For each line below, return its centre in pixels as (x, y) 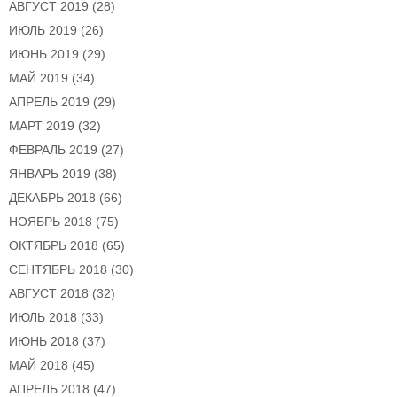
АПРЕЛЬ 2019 (49, 102)
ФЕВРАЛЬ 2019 (53, 150)
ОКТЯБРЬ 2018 (54, 246)
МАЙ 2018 (39, 366)
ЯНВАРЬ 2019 (50, 174)
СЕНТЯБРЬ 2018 (58, 270)
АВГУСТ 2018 (49, 294)
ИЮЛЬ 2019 (43, 31)
